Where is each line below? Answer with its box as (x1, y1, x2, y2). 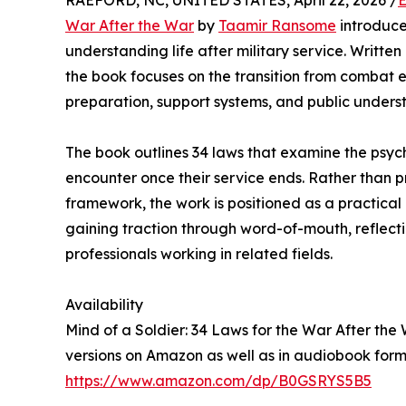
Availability (65, 295, 143, 314)
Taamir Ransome (218, 16, 336, 34)
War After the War (65, 16, 194, 34)
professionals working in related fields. (65, 245, 333, 263)
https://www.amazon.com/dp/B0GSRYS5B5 (65, 372, 372, 390)
